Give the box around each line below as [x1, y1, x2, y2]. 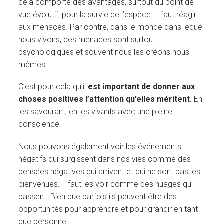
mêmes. [18, 60, 48, 70]
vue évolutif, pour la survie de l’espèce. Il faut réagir [18, 10, 197, 20]
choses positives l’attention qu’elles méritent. [18, 94, 194, 104]
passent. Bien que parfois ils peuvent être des [18, 191, 177, 201]
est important [88, 82, 140, 92]
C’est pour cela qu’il [18, 82, 88, 92]
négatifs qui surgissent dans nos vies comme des [18, 154, 191, 164]
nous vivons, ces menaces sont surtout [18, 35, 156, 45]
